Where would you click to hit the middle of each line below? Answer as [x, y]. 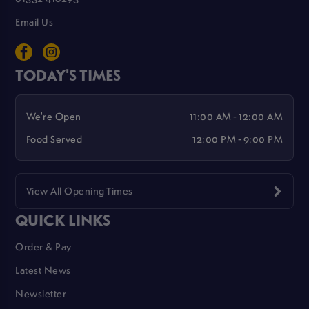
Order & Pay [43, 247]
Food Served [54, 138]
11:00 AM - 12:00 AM [236, 116]
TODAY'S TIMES [68, 74]
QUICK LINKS [63, 219]
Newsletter [41, 293]
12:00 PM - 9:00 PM [238, 138]
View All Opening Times [79, 191]
